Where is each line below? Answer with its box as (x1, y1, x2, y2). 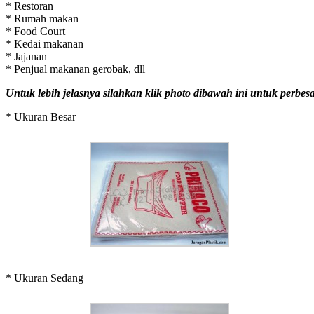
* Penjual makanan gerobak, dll (6, 62, 145, 75)
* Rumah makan (6, 12, 78, 25)
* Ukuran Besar (6, 110, 76, 123)
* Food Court (6, 25, 65, 37)
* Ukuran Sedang (6, 271, 83, 284)
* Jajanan (6, 50, 47, 62)
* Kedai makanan (6, 37, 83, 50)
